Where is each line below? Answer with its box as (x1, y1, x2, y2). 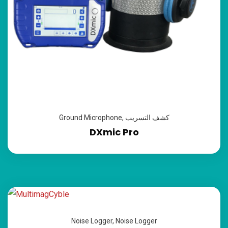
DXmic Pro (89, 125, 139, 138)
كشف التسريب (125, 113, 169, 122)
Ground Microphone (59, 113, 122, 122)
